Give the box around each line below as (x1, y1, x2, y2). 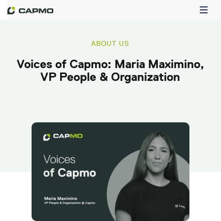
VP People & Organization (40, 70, 181, 83)
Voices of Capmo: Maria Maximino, (16, 57, 204, 71)
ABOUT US (91, 39, 130, 48)
